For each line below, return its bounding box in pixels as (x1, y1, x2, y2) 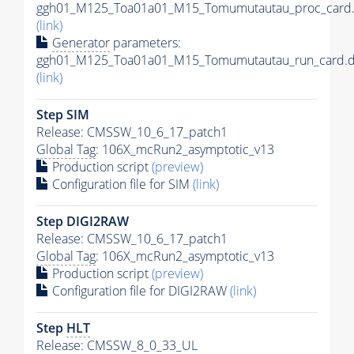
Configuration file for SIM (49, 175, 193, 193)
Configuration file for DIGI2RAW (49, 281, 230, 299)
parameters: (110, 33, 181, 51)
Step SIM (36, 105, 89, 123)
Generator (52, 33, 110, 51)
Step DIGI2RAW (36, 212, 129, 230)
